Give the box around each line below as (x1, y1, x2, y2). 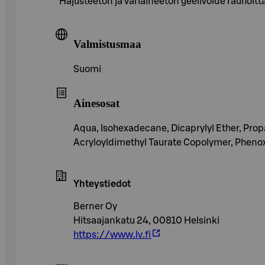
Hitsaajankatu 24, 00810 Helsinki (73, 215, 219, 225)
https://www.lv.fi (73, 230, 151, 240)
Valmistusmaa (73, 38, 141, 51)
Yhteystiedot (73, 179, 131, 189)
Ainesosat (73, 96, 119, 109)
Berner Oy (73, 201, 117, 211)
